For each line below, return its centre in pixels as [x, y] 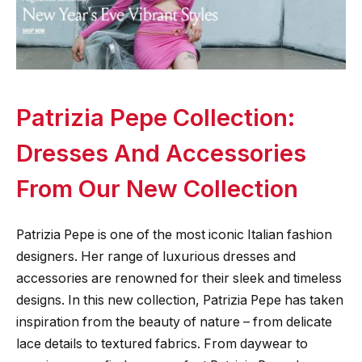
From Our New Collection [157, 189]
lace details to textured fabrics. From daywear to [162, 344]
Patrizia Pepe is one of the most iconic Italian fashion [174, 235]
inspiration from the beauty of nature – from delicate [174, 322]
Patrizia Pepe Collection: [156, 118]
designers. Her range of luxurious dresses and [156, 257]
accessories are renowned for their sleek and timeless [179, 279]
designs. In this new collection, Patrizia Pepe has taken [180, 301]
